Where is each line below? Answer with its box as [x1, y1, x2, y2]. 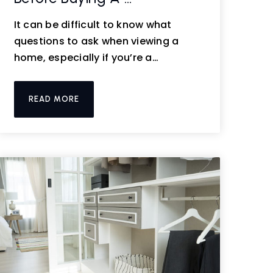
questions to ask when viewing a [13, 34, 179, 48]
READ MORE [28, 94, 79, 104]
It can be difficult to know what [13, 18, 172, 32]
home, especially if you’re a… [13, 51, 158, 65]
